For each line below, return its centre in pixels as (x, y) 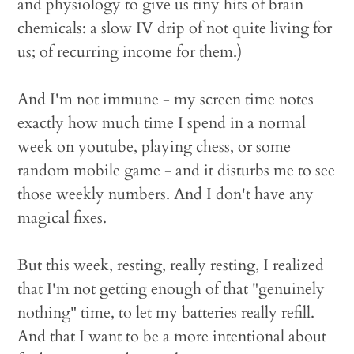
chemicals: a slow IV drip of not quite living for (175, 28)
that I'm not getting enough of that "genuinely (171, 289)
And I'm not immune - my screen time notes (166, 99)
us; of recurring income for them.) (130, 52)
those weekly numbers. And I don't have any (166, 194)
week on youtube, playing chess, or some (154, 147)
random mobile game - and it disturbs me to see (177, 170)
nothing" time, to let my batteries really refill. (166, 313)
